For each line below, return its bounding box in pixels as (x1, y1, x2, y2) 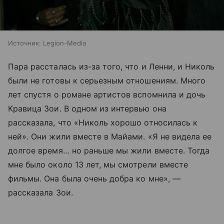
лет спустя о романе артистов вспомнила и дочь (8, 89, 206, 100)
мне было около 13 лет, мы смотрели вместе (8, 159, 188, 170)
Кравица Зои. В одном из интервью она (8, 103, 166, 114)
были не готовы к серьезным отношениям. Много (8, 75, 206, 86)
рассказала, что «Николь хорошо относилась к (8, 117, 198, 128)
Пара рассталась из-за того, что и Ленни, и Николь (8, 61, 215, 72)
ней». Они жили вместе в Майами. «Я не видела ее (8, 131, 212, 142)
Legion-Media (43, 39, 86, 47)
